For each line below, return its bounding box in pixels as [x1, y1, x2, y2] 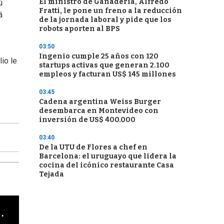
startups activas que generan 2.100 [39, 61, 169, 69]
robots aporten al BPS [39, 24, 120, 33]
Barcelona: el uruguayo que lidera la [39, 152, 176, 160]
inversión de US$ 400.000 [39, 115, 135, 124]
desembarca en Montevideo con [39, 106, 158, 115]
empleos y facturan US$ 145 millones [39, 70, 176, 78]
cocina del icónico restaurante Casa [39, 161, 174, 169]
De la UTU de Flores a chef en [39, 143, 147, 151]
